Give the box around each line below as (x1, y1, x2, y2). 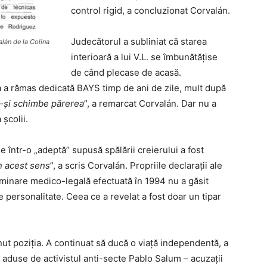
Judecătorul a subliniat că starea (71, 35, 207, 47)
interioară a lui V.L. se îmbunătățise (71, 51, 218, 63)
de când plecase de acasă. (71, 66, 181, 78)
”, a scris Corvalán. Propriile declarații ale (50, 159, 222, 171)
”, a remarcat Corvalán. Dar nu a (84, 97, 216, 109)
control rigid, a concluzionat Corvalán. (71, 4, 230, 16)
